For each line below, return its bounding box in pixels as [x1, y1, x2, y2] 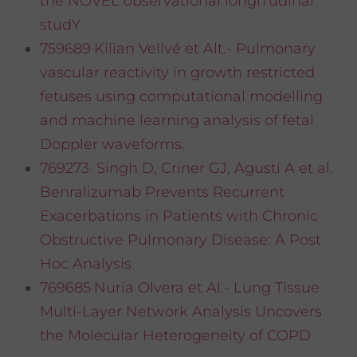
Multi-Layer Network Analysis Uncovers [40, 303, 322, 321]
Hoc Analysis [40, 255, 131, 273]
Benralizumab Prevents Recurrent [40, 183, 284, 202]
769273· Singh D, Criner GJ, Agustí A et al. [40, 159, 333, 178]
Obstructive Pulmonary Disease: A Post [40, 231, 321, 249]
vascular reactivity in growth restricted [40, 64, 315, 82]
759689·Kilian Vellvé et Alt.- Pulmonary [40, 40, 316, 58]
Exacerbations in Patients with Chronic [40, 207, 318, 226]
